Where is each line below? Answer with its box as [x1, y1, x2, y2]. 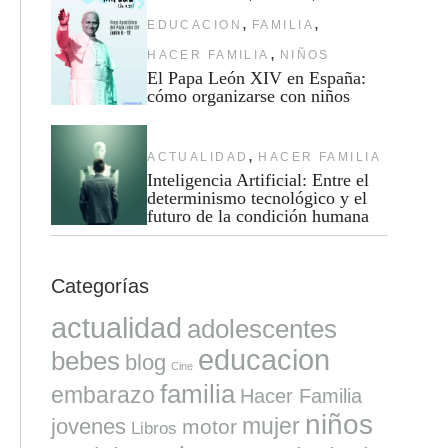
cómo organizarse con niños [147, 85, 351, 106]
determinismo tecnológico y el [147, 187, 368, 208]
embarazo [50, 381, 155, 408]
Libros [130, 417, 177, 438]
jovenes [50, 413, 126, 439]
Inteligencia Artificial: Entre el [147, 169, 370, 190]
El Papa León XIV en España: [147, 67, 367, 88]
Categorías [50, 274, 149, 297]
